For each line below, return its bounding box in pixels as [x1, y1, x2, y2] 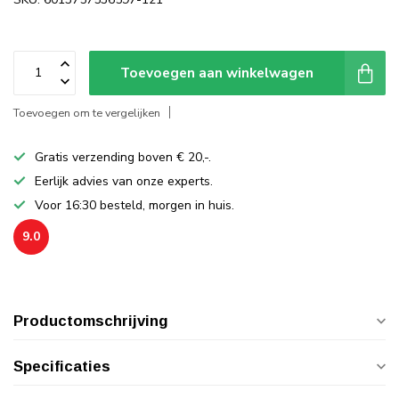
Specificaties [13, 357, 110, 375]
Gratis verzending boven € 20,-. [35, 148, 211, 166]
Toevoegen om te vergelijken [13, 104, 160, 120]
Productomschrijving [13, 312, 168, 330]
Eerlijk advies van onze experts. [35, 172, 213, 190]
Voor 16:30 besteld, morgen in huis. [35, 196, 234, 214]
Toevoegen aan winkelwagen [120, 62, 313, 82]
